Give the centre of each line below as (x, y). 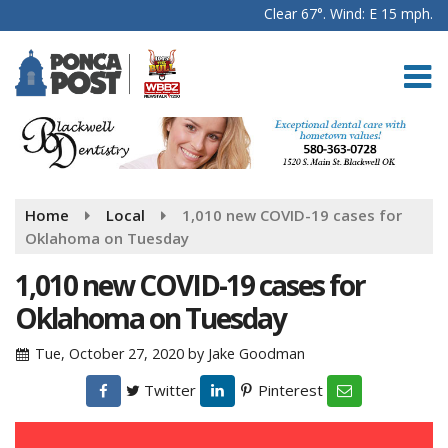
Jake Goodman (257, 353)
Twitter (168, 389)
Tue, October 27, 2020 (110, 353)
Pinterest (288, 389)
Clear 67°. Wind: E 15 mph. (348, 13)
